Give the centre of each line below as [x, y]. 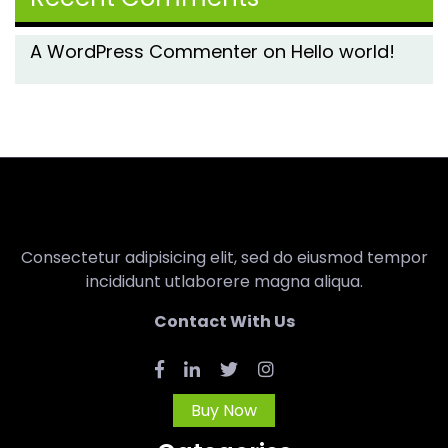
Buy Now [224, 410]
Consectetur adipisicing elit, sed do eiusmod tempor [224, 257]
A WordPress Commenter [144, 51]
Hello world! [343, 51]
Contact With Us [224, 321]
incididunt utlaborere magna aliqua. [224, 281]
